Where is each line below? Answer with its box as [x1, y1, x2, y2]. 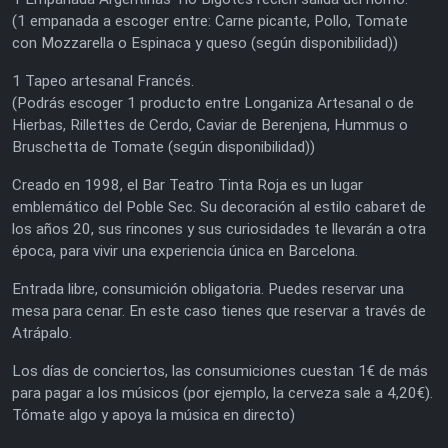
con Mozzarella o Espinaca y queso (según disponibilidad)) [12, 33, 398, 52]
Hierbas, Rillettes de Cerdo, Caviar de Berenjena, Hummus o [12, 115, 408, 134]
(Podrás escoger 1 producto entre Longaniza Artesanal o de [12, 93, 414, 112]
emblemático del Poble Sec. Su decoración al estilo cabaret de [12, 197, 426, 216]
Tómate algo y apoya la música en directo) [12, 405, 295, 424]
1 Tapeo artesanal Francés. [12, 71, 194, 90]
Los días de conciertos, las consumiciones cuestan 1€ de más [12, 361, 428, 380]
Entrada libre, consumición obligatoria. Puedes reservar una [12, 279, 404, 298]
